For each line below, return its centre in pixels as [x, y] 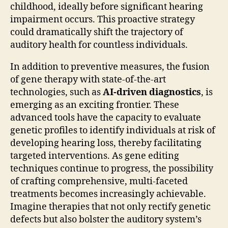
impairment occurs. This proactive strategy [103, 20]
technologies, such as [56, 93]
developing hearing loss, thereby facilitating [106, 144]
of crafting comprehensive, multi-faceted [99, 182]
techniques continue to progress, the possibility [112, 169]
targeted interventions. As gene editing [95, 156]
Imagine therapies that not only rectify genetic [110, 207]
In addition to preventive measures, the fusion [110, 67]
